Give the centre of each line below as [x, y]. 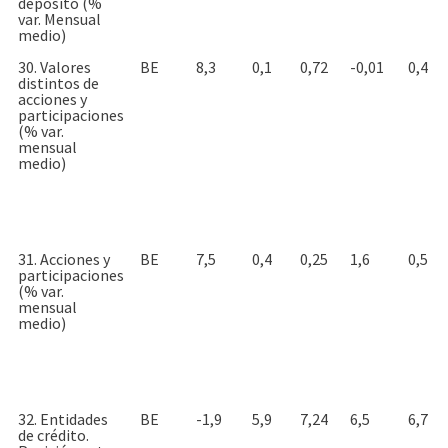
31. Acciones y [64, 258]
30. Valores [54, 66]
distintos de [58, 82]
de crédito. [53, 434]
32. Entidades [63, 418]
